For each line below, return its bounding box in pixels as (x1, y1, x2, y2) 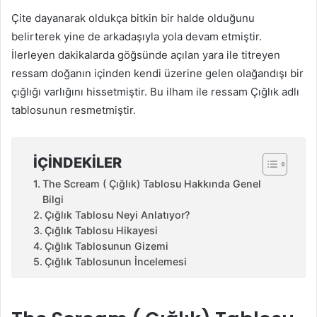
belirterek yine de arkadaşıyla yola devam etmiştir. (11, 30, 262, 44)
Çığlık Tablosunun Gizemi (44, 240, 171, 253)
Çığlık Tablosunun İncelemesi (44, 255, 187, 268)
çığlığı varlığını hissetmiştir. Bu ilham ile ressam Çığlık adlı (11, 85, 299, 99)
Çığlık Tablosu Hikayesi (44, 224, 161, 237)
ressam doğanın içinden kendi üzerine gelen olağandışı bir (11, 67, 304, 81)
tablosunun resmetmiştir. (11, 103, 136, 117)
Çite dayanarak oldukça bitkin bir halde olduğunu (11, 11, 255, 25)
